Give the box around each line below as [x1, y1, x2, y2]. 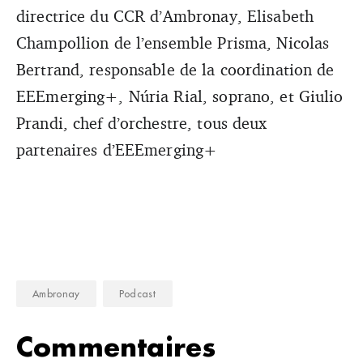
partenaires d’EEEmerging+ [16, 139, 223, 160]
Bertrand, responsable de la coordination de [16, 58, 335, 79]
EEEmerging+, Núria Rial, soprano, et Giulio [16, 85, 344, 106]
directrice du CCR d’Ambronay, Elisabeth [16, 5, 314, 26]
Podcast [118, 288, 156, 301]
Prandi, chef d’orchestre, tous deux [16, 112, 267, 133]
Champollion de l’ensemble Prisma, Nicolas [16, 32, 330, 53]
